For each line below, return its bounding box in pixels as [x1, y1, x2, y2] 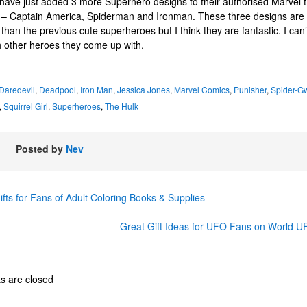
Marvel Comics [174, 84, 230, 96]
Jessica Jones [117, 84, 170, 96]
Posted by [16, 142, 66, 156]
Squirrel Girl [3, 100, 48, 112]
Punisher [234, 84, 267, 96]
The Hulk [105, 100, 138, 112]
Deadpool [39, 84, 76, 96]
